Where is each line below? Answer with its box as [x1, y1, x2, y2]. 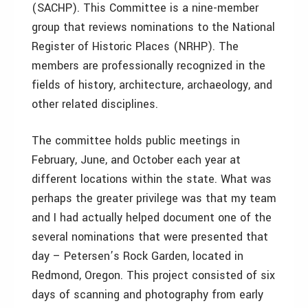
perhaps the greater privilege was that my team [32, 190, 276, 206]
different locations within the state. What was [32, 171, 272, 187]
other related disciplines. [32, 96, 158, 112]
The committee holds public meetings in [32, 133, 240, 148]
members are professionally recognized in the [32, 58, 265, 74]
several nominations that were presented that [32, 229, 268, 245]
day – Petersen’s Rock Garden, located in [32, 248, 243, 264]
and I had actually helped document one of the [32, 210, 272, 225]
